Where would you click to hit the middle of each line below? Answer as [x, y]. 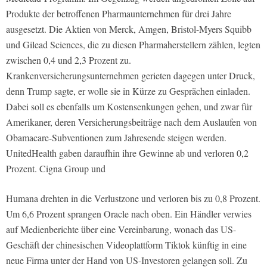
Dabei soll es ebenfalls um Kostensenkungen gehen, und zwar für [129, 107]
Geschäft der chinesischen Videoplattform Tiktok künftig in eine [126, 245]
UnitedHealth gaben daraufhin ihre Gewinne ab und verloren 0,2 [127, 153]
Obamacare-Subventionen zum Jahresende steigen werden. [116, 138]
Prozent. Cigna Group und [56, 169]
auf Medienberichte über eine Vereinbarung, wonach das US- [121, 229]
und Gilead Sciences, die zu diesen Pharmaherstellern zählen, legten [133, 45]
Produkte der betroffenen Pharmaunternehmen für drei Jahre [119, 14]
